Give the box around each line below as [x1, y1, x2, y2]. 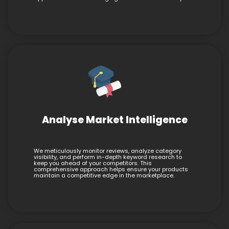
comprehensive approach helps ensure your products [34, 165, 188, 173]
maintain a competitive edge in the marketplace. [34, 171, 174, 179]
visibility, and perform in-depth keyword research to [34, 153, 182, 161]
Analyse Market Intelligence [41, 113, 188, 127]
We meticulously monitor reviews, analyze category [34, 147, 181, 155]
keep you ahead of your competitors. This [34, 159, 152, 167]
